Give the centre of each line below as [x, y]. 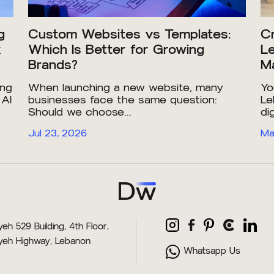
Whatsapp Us [212, 251]
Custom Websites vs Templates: [129, 34]
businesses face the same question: [123, 100]
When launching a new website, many [126, 88]
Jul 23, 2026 [57, 133]
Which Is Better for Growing [116, 50]
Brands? [53, 65]
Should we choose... [80, 112]
